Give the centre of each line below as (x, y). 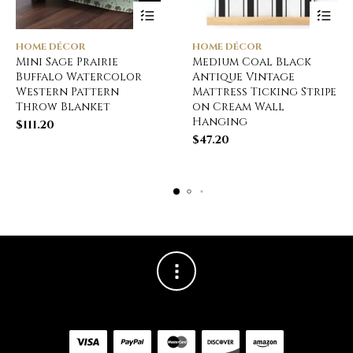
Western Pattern (67, 91)
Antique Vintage (243, 76)
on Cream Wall (238, 106)
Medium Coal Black (252, 61)
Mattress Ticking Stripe (264, 91)
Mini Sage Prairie (67, 61)
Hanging (220, 121)
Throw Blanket (63, 106)
